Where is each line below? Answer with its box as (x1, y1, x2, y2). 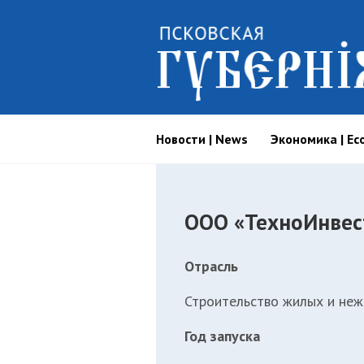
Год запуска (184, 326, 260, 345)
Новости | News (156, 131, 248, 147)
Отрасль (184, 256, 238, 275)
